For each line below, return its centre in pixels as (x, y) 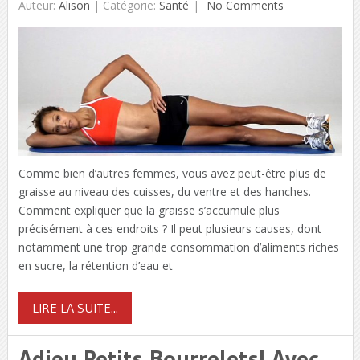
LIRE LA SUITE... (75, 308)
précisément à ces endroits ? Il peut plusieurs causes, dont (170, 229)
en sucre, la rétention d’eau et (95, 266)
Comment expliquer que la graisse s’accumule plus (149, 211)
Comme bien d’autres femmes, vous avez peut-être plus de (172, 174)
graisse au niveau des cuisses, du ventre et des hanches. (164, 192)
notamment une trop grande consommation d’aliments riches (178, 247)
